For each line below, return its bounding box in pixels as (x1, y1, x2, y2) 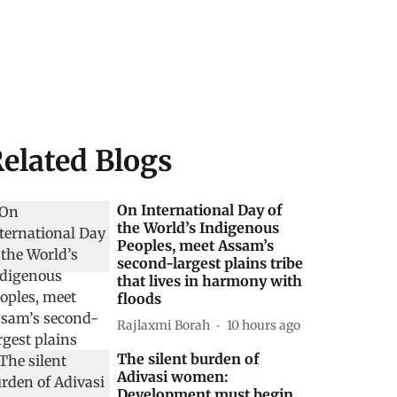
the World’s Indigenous (117, 219, 280, 237)
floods (117, 290, 162, 307)
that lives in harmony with (117, 272, 303, 290)
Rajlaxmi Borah (117, 316, 211, 333)
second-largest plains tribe (117, 254, 304, 272)
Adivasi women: (117, 368, 230, 385)
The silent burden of (117, 350, 260, 368)
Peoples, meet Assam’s (117, 237, 275, 254)
